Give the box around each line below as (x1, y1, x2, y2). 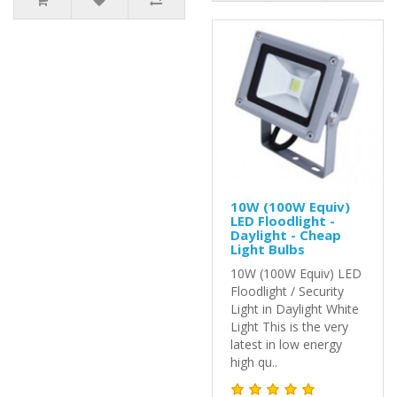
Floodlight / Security (230, 282, 344, 300)
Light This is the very (230, 317, 348, 335)
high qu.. (230, 353, 277, 370)
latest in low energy (230, 335, 342, 353)
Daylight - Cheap (230, 225, 341, 244)
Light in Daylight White (230, 300, 359, 317)
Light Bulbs (230, 239, 305, 258)
